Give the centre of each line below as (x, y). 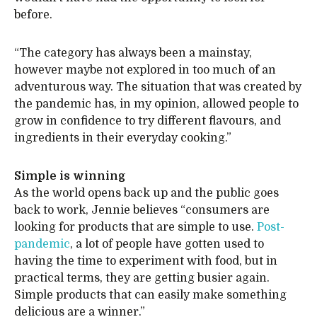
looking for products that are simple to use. (136, 227)
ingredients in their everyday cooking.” (123, 138)
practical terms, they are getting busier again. (142, 278)
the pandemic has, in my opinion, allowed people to (156, 104)
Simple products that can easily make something (150, 295)
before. (33, 15)
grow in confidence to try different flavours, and (148, 121)
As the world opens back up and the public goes (146, 193)
